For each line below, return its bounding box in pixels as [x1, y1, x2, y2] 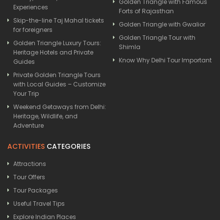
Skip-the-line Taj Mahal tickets [13, 16, 104, 25]
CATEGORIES [45, 141, 90, 151]
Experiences [13, 2, 48, 11]
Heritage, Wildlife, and [13, 111, 78, 120]
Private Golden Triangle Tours [13, 70, 101, 79]
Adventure [13, 121, 44, 130]
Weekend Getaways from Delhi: [13, 102, 106, 111]
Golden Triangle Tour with [119, 33, 195, 42]
